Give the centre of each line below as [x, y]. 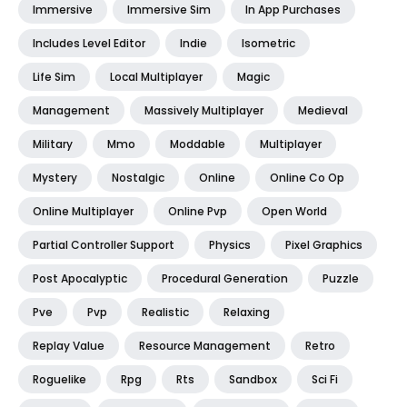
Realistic [165, 312]
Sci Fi [325, 379]
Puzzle [341, 278]
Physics [230, 244]
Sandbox [253, 379]
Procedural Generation [225, 278]
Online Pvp [198, 211]
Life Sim [54, 76]
